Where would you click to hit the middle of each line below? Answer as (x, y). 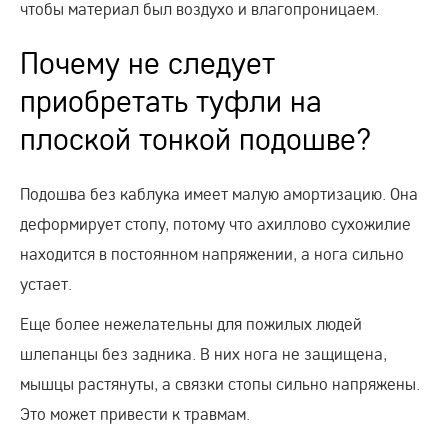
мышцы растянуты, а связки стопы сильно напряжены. (220, 383)
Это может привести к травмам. (135, 413)
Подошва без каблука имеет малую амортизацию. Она (219, 193)
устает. (46, 283)
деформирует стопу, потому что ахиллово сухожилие (215, 223)
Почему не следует (147, 63)
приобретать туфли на (171, 101)
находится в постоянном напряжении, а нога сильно (212, 253)
